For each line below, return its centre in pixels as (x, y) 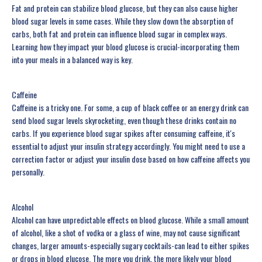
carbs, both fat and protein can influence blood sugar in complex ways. (119, 34)
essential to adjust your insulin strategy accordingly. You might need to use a (128, 146)
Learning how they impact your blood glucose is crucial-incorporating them (125, 47)
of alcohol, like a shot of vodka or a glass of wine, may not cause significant (126, 233)
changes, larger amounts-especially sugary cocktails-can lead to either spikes (130, 246)
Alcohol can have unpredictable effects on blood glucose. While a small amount (130, 220)
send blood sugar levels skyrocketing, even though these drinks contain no (124, 120)
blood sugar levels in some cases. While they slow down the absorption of (123, 21)
